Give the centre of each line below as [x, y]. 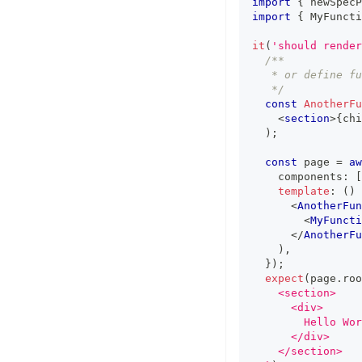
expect [284, 278]
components [297, 177]
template [304, 191]
